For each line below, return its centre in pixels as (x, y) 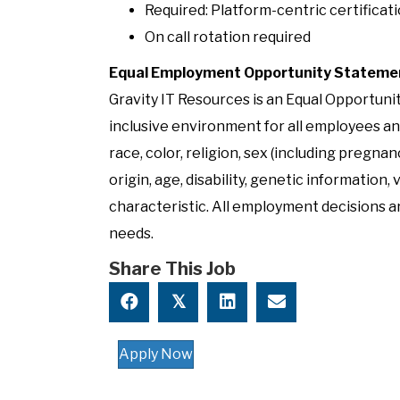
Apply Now (156, 354)
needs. (131, 233)
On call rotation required (228, 37)
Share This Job (172, 268)
